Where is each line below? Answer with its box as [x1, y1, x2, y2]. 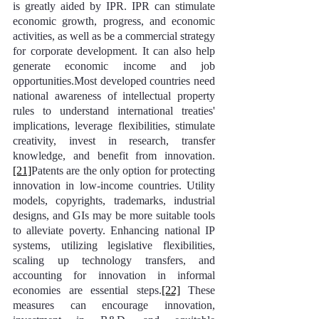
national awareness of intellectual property [13, 90, 215, 102]
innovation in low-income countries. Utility [13, 179, 215, 192]
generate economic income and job [13, 60, 215, 72]
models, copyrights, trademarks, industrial [13, 194, 215, 206]
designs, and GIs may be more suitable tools [13, 209, 215, 221]
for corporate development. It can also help [13, 45, 215, 57]
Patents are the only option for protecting [31, 164, 215, 177]
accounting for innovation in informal [13, 269, 215, 281]
